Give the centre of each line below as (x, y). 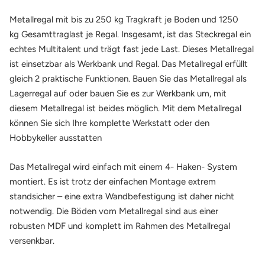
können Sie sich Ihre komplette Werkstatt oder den (109, 123)
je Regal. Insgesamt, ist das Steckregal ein (167, 34)
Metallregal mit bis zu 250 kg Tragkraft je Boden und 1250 (124, 19)
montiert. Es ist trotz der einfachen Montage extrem (113, 181)
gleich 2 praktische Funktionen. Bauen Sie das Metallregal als (128, 78)
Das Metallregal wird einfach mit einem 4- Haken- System (123, 167)
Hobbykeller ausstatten (56, 138)
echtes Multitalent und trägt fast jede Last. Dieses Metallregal (132, 49)
